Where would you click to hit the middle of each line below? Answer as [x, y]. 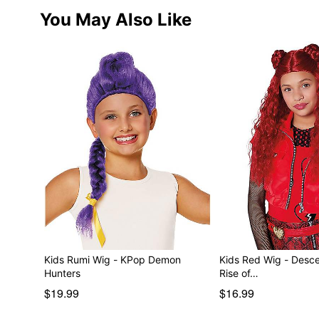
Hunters [62, 273]
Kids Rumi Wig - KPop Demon [112, 259]
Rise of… [239, 273]
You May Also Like [115, 19]
